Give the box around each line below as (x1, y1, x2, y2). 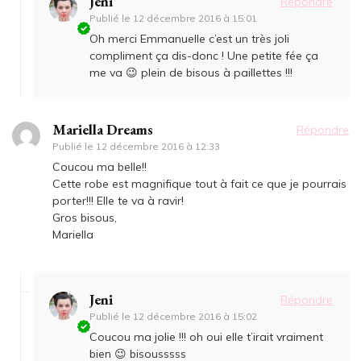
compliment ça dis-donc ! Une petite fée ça (89, 48, 318, 64)
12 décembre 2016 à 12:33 (96, 140, 220, 153)
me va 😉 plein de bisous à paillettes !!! (89, 65, 293, 81)
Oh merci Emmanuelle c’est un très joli (89, 31, 289, 47)
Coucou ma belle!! (52, 160, 147, 175)
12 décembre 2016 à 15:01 (133, 12, 257, 25)
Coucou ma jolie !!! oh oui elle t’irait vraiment (89, 330, 323, 345)
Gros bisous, (52, 210, 117, 226)
